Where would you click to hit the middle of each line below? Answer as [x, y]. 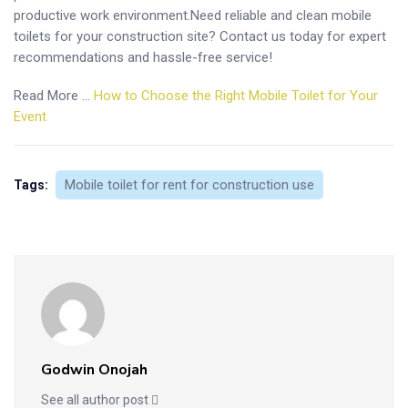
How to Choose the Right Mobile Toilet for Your [236, 95]
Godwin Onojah [94, 369]
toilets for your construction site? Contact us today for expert [200, 36]
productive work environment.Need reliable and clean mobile [193, 15]
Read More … [54, 95]
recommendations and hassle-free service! [143, 57]
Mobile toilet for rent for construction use [189, 184]
